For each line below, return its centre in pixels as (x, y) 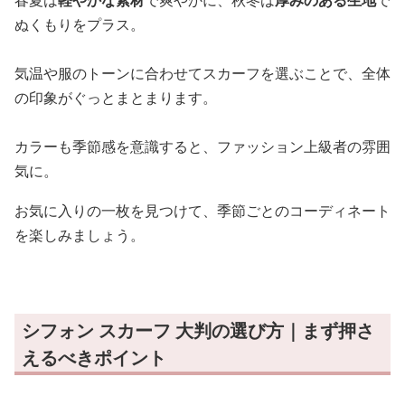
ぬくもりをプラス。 (80, 24)
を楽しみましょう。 (80, 235)
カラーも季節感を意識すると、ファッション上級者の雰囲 (202, 146)
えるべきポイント (94, 357)
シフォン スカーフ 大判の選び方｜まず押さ (198, 330)
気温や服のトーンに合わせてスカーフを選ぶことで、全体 (202, 73)
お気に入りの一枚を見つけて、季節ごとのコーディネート (202, 210)
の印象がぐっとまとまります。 (116, 97)
